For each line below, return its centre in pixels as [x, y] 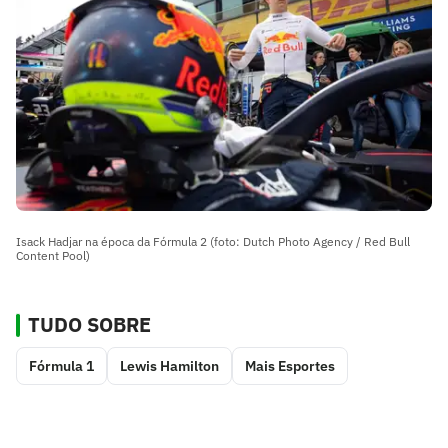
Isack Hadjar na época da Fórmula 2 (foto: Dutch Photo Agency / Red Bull [213, 242]
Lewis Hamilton [169, 366]
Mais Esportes [290, 366]
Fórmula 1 [61, 366]
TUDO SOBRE [89, 325]
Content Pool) [53, 256]
